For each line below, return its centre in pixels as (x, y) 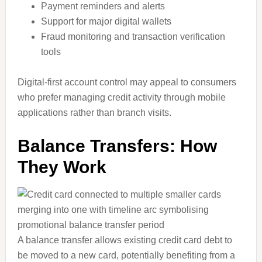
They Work (62, 167)
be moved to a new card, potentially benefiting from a (126, 255)
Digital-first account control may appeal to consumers (127, 82)
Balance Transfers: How (117, 146)
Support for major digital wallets (106, 21)
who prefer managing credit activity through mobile (121, 97)
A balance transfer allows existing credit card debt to (125, 240)
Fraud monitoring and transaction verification (133, 37)
